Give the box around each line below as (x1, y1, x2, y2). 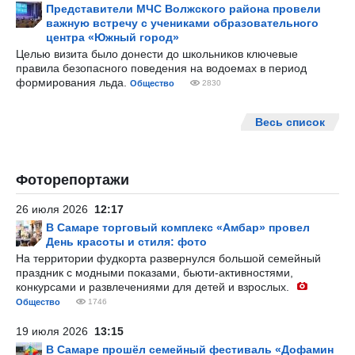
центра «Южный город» (46, 31, 179, 44)
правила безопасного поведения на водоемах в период (16, 62, 307, 74)
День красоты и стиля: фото (46, 235, 207, 248)
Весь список (255, 116, 325, 128)
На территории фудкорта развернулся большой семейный (16, 252, 321, 265)
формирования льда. (16, 76, 130, 89)
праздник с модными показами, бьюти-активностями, (16, 266, 293, 279)
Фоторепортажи (16, 172, 129, 188)
